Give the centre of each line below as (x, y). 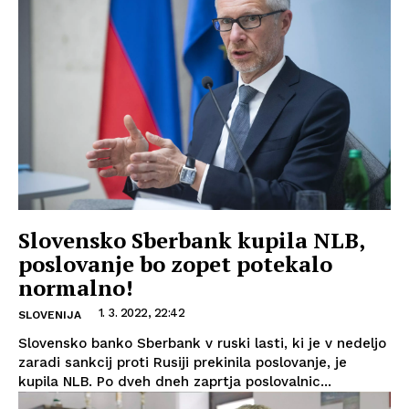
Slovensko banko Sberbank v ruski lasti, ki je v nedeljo (202, 343)
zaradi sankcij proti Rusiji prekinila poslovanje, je (183, 362)
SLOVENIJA (50, 315)
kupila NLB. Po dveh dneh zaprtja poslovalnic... (175, 381)
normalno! (76, 287)
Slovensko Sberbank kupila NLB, (192, 240)
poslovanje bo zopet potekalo (175, 263)
